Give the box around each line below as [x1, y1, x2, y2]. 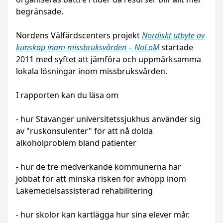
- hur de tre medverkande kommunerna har [16, 161, 181, 173]
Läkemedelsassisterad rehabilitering [16, 185, 153, 197]
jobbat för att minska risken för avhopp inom [16, 173, 186, 185]
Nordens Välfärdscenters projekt [16, 30, 142, 41]
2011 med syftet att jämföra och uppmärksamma [16, 54, 201, 65]
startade [159, 42, 193, 53]
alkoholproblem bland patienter [16, 137, 136, 149]
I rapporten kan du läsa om [16, 90, 118, 101]
